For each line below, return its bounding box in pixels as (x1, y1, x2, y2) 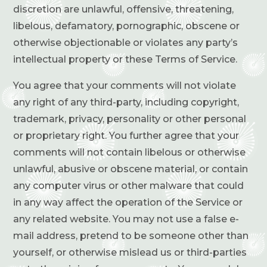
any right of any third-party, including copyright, (13, 96, 240, 108)
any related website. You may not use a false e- (13, 213, 240, 225)
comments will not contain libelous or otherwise (13, 146, 246, 158)
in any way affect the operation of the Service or (13, 196, 243, 208)
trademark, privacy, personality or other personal (13, 113, 247, 125)
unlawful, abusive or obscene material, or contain (13, 163, 249, 175)
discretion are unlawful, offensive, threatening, (13, 3, 234, 15)
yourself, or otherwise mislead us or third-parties (13, 246, 247, 258)
